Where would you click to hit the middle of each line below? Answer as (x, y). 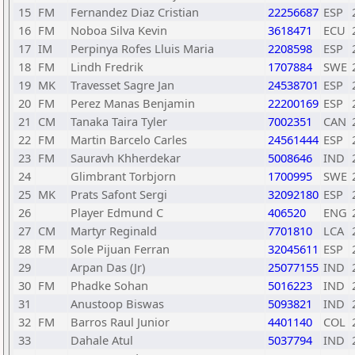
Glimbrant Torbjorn (123, 176)
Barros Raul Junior (120, 322)
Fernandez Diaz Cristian (135, 12)
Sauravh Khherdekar (126, 158)
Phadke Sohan (109, 285)
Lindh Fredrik (107, 67)
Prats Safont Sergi (119, 194)
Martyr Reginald (114, 231)
